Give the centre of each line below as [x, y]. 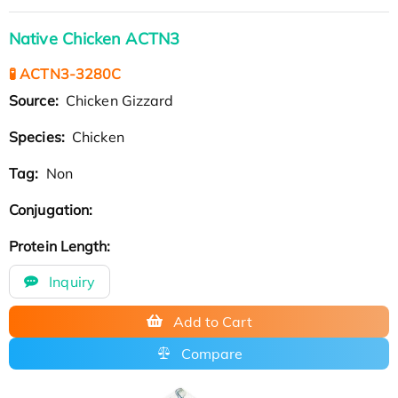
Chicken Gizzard [118, 100]
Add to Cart [212, 321]
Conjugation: [53, 209]
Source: [36, 100]
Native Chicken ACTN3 [94, 38]
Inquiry [70, 281]
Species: [39, 136]
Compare [211, 353]
